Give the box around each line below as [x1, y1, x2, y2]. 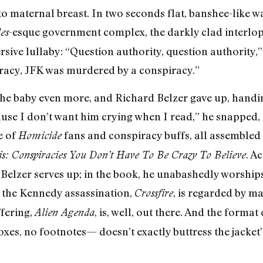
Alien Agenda [34, 205, 95, 218]
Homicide [18, 129, 62, 141]
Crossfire [134, 186, 173, 199]
